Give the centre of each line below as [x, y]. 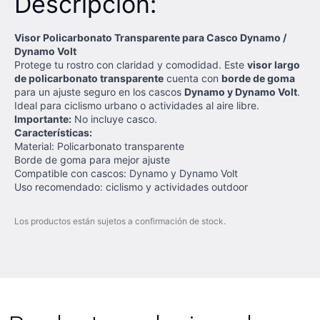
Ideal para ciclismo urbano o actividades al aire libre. [137, 105]
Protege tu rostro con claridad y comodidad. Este [131, 65]
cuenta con [192, 78]
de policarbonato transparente [89, 78]
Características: [53, 132]
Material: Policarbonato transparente [99, 146]
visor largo [274, 65]
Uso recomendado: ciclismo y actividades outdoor [131, 187]
